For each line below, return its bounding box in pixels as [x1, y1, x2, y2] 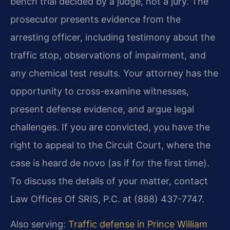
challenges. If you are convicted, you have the [10, 121, 210, 132]
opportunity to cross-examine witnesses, [10, 85, 189, 97]
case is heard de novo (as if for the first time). [10, 157, 209, 168]
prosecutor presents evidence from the [10, 13, 181, 25]
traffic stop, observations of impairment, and [10, 49, 206, 61]
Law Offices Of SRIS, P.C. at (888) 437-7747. [10, 193, 204, 204]
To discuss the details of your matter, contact [10, 175, 208, 186]
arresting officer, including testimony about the [10, 31, 215, 43]
